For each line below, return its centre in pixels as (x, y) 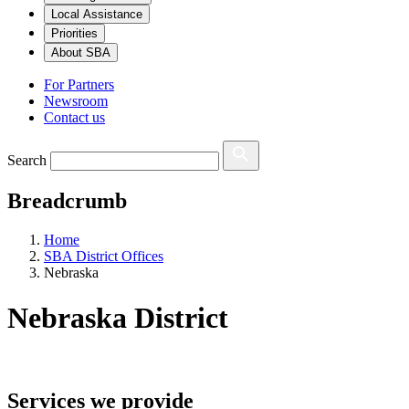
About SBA (81, 53)
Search (27, 161)
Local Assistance (97, 15)
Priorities (74, 34)
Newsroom (76, 101)
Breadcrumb (67, 201)
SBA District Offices (104, 257)
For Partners (79, 85)
